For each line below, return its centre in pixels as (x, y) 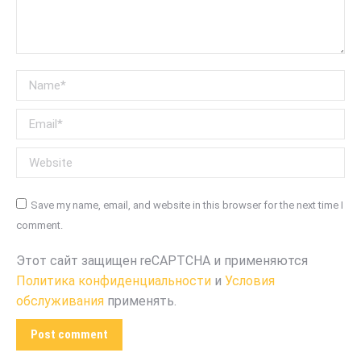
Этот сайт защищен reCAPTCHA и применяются (162, 260)
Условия (250, 280)
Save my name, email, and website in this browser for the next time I (187, 205)
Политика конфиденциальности (114, 280)
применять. (140, 301)
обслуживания (60, 301)
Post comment (69, 334)
